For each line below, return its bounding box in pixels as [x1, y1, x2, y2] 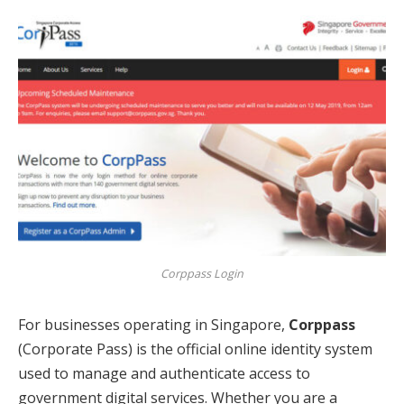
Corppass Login [161, 265, 243, 281]
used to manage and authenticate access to [18, 363, 310, 383]
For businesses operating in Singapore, [18, 314, 289, 335]
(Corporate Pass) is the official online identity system [18, 338, 372, 359]
